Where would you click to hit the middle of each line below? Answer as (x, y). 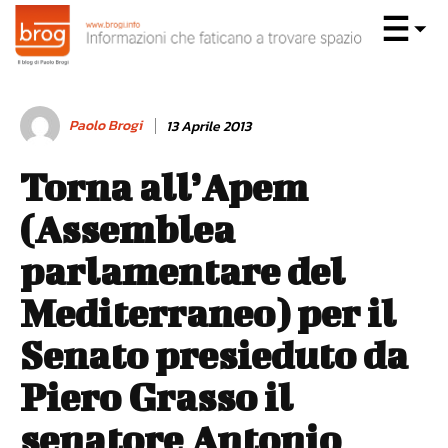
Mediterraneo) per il (208, 313)
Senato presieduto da (214, 355)
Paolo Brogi (105, 125)
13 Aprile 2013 (208, 126)
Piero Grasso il (156, 397)
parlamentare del (182, 271)
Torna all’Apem (164, 187)
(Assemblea (127, 229)
